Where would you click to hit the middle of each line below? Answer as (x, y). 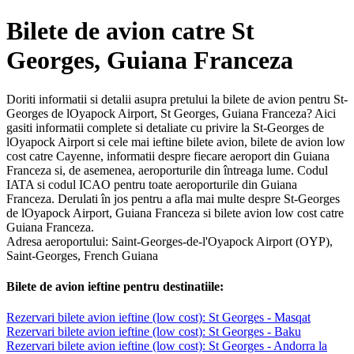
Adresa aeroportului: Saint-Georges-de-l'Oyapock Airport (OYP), (169, 241)
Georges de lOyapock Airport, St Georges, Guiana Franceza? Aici (171, 113)
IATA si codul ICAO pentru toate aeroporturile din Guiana (152, 184)
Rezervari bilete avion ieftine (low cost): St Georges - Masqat (158, 318)
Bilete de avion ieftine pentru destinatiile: (115, 287)
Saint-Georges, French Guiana (82, 255)
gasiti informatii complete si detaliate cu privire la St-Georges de (165, 127)
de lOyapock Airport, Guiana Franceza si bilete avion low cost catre (175, 213)
